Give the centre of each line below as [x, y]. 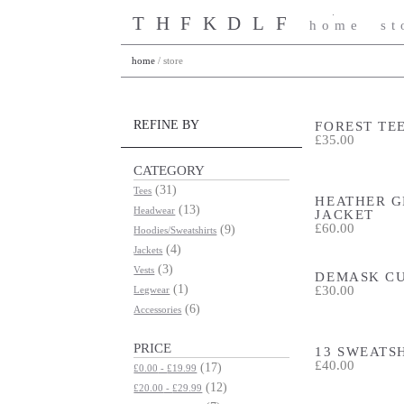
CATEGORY [170, 170]
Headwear [155, 210]
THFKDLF [215, 24]
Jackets [148, 250]
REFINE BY [167, 125]
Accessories [158, 309]
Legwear [152, 289]
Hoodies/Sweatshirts [175, 230]
